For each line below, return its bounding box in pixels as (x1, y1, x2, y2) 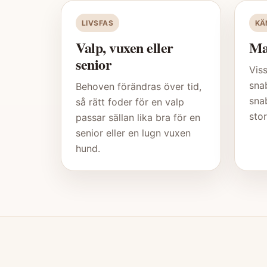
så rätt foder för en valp (76, 96, 184, 108)
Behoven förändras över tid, (76, 80, 201, 93)
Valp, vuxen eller (76, 37, 173, 58)
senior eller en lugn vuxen (76, 127, 191, 139)
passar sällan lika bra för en (76, 111, 200, 124)
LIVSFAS (82, 18, 114, 28)
